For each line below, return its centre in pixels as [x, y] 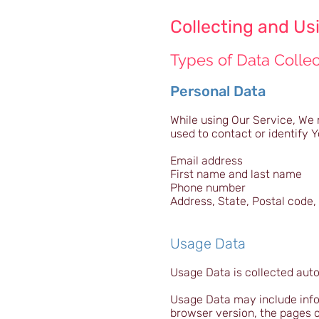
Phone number [208, 188]
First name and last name [236, 174]
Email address [206, 161]
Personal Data [218, 91]
